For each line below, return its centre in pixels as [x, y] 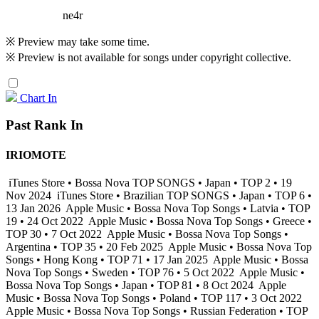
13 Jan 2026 [35, 208]
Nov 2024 [30, 195]
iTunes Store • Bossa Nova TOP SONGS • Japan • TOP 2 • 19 [149, 183]
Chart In [38, 98]
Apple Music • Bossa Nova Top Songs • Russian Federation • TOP [157, 311]
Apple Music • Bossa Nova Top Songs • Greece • [199, 221]
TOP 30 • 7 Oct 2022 [55, 234]
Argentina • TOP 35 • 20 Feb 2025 [86, 247]
